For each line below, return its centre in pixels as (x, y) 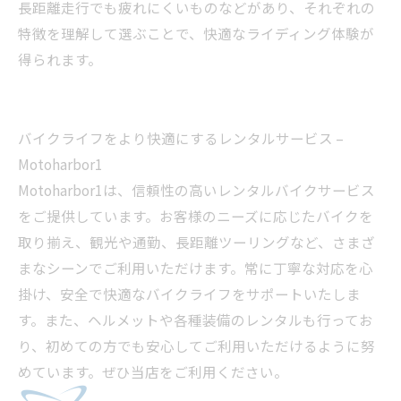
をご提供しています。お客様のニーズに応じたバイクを (196, 216)
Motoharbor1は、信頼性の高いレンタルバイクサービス (196, 190)
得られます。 (67, 59)
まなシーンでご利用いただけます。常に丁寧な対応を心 (196, 268)
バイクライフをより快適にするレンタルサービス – (181, 138)
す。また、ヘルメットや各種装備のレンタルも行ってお (196, 320)
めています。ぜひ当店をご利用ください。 (153, 371)
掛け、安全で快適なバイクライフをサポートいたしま (189, 294)
